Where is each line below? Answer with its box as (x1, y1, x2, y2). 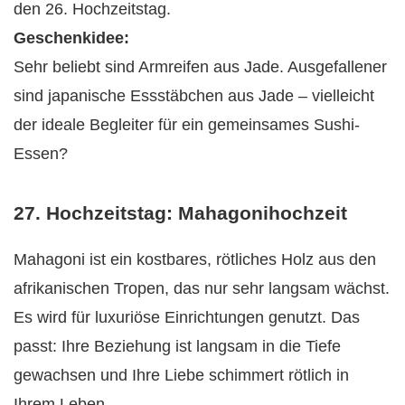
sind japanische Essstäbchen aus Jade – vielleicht (14, 87, 374, 106)
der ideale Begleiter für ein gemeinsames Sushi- (14, 116, 360, 135)
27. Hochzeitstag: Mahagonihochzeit (14, 202, 347, 223)
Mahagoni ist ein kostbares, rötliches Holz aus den (14, 250, 376, 268)
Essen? (14, 145, 68, 164)
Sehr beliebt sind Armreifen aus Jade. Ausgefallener (14, 58, 387, 77)
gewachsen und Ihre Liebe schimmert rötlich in (14, 365, 349, 384)
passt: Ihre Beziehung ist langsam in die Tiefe (14, 336, 341, 355)
